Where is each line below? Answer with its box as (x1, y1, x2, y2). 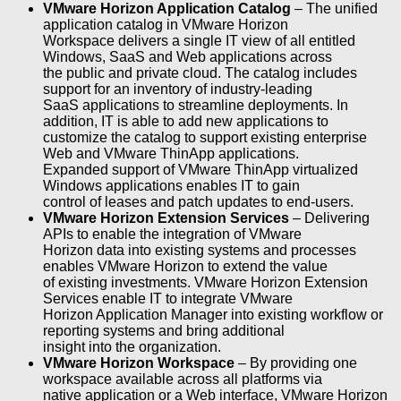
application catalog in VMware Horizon (43, 16, 288, 32)
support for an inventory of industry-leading (43, 81, 312, 97)
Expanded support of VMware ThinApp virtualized (43, 161, 358, 177)
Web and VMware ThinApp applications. (43, 145, 299, 161)
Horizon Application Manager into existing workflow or (43, 306, 383, 322)
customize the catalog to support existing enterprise (43, 129, 367, 145)
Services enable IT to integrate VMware (43, 290, 293, 306)
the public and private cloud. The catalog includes (43, 64, 357, 81)
